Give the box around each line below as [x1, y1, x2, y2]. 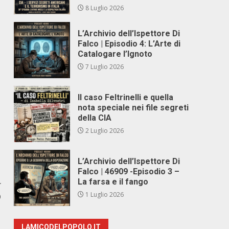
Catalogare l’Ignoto [78, 49, 153, 59]
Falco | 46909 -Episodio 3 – [78, 167, 180, 176]
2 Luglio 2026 [84, 126, 124, 135]
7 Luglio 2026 [84, 62, 124, 71]
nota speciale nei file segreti [78, 103, 189, 112]
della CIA [78, 113, 112, 123]
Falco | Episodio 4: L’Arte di [78, 39, 181, 49]
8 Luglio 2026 [84, 4, 124, 12]
